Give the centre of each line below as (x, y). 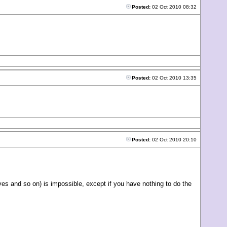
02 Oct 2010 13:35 (174, 78)
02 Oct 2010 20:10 (174, 140)
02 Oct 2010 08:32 (174, 7)
